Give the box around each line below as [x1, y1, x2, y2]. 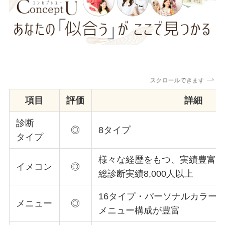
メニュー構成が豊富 [98, 205, 180, 215]
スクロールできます [150, 76, 204, 84]
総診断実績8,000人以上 [98, 168, 194, 179]
